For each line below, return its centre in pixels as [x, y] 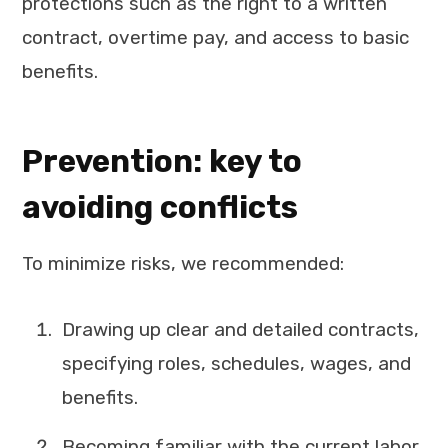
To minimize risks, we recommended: [183, 264]
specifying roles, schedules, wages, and [236, 363]
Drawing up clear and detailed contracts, [240, 329]
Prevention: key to [162, 162]
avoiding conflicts [160, 208]
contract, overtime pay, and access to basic [215, 38]
